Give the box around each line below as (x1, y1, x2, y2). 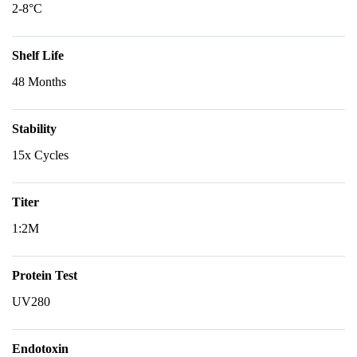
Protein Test (12, 269, 77, 282)
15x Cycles (12, 148, 69, 162)
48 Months (12, 75, 66, 88)
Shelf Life (12, 49, 64, 62)
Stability (12, 122, 57, 135)
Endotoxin (12, 342, 69, 355)
